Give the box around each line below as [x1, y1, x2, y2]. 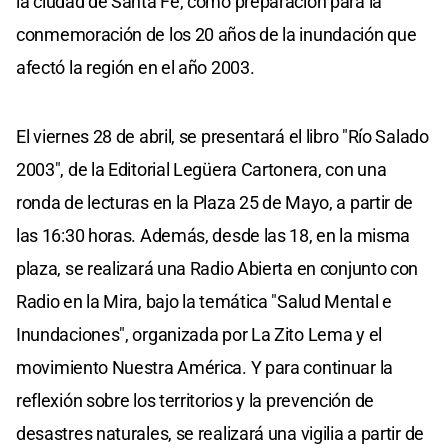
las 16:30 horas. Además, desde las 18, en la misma [16, 225, 411, 247]
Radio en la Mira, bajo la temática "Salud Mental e [16, 291, 393, 313]
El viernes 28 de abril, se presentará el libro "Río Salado [16, 126, 429, 148]
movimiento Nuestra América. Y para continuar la [16, 357, 393, 379]
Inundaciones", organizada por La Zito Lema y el [16, 324, 382, 346]
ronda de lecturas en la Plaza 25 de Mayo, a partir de [16, 192, 414, 214]
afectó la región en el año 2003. [16, 57, 255, 79]
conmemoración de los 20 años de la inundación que [16, 24, 417, 46]
